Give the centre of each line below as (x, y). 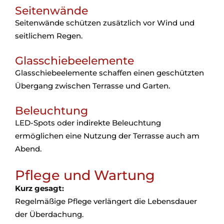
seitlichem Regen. (49, 36)
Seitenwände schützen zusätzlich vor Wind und (105, 23)
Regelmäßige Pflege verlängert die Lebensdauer (106, 201)
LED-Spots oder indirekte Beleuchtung (88, 123)
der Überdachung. (49, 214)
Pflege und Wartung (85, 175)
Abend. (28, 149)
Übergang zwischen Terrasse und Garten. (92, 86)
